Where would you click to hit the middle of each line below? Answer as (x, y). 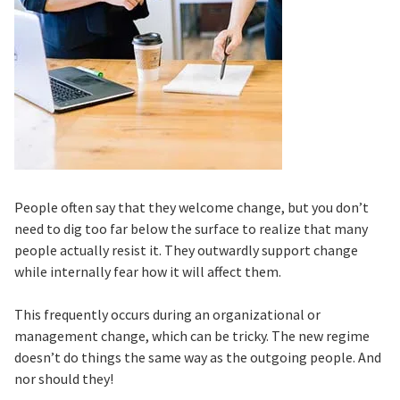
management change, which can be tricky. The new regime (192, 336)
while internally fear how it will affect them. (147, 271)
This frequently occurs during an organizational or (167, 314)
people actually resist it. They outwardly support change (186, 250)
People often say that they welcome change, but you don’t (191, 207)
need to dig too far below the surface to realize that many (191, 229)
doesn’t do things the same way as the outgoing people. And (197, 357)
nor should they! (63, 379)
